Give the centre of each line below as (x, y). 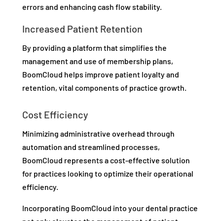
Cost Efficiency (55, 115)
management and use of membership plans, (97, 61)
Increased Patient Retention (82, 29)
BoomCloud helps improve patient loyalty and (100, 74)
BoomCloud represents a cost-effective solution (106, 160)
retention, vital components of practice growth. (104, 88)
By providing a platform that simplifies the (94, 48)
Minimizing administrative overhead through (98, 134)
